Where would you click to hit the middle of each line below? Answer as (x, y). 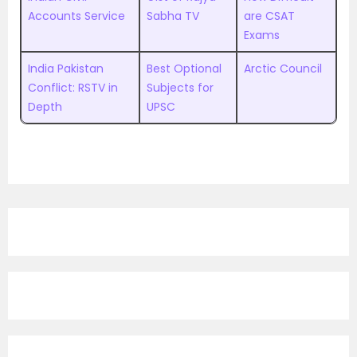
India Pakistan (66, 68)
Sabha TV (173, 16)
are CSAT (269, 16)
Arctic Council (283, 68)
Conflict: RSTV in (73, 87)
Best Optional (184, 68)
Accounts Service (76, 16)
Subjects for (180, 87)
